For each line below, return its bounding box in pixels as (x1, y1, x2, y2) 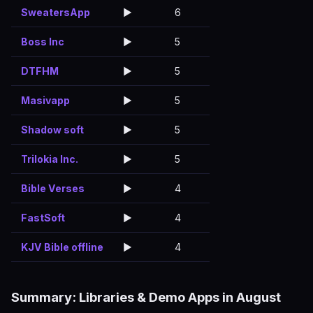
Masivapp (21, 94, 70, 106)
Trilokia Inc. (21, 153, 78, 165)
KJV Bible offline (21, 241, 103, 253)
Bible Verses (21, 182, 85, 194)
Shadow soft (21, 124, 84, 136)
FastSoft (21, 212, 65, 224)
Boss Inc (21, 36, 64, 48)
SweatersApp (21, 6, 90, 18)
